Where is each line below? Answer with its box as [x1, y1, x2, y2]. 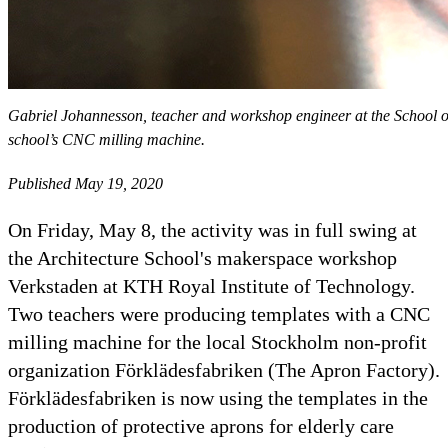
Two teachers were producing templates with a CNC [8, 302, 430, 325]
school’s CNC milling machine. [8, 130, 205, 148]
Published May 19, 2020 [8, 174, 163, 192]
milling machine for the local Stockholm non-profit [8, 330, 427, 353]
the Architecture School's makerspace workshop [8, 246, 397, 269]
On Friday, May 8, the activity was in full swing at [8, 218, 417, 241]
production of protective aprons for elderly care [8, 414, 394, 437]
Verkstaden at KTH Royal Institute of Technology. [8, 274, 415, 297]
